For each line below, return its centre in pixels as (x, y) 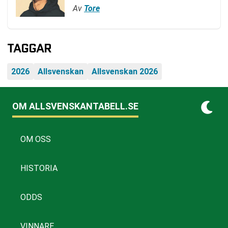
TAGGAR (29, 48)
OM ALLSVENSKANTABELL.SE (75, 106)
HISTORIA (39, 168)
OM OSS (36, 139)
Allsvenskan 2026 (125, 72)
